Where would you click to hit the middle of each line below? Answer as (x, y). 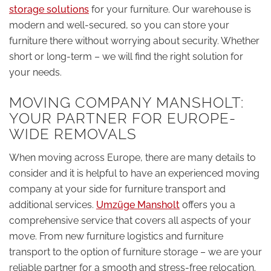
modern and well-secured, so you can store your (119, 25)
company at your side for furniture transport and (117, 189)
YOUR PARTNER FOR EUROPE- (122, 118)
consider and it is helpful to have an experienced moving (134, 174)
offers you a (207, 205)
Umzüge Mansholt (138, 205)
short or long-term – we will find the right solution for (126, 56)
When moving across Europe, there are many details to (132, 158)
